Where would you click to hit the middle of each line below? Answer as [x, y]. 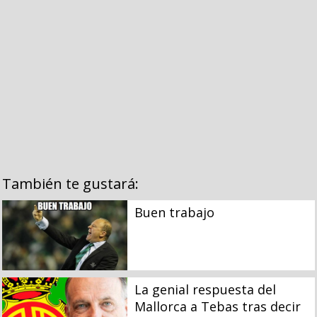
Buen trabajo [174, 213]
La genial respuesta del [205, 289]
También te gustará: [70, 184]
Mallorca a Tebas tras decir [217, 306]
